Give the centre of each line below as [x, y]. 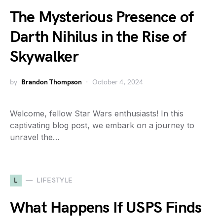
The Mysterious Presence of [102, 17]
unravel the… [35, 137]
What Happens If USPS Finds [106, 208]
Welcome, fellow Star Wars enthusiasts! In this [97, 113]
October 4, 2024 [118, 82]
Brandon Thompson [52, 82]
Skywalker [44, 57]
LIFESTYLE [55, 181]
